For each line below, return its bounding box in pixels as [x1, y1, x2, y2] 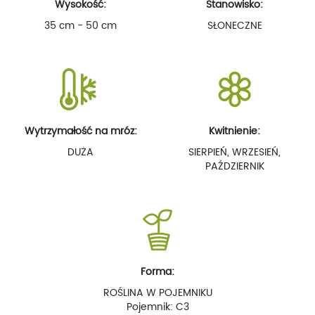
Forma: [141, 263, 174, 280]
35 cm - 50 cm [44, 17, 117, 34]
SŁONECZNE [207, 17, 262, 34]
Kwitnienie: [209, 122, 260, 139]
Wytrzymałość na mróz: [24, 122, 137, 139]
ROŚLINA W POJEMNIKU [103, 284, 212, 301]
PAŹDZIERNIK [205, 157, 264, 174]
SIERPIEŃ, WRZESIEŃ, [188, 143, 281, 160]
